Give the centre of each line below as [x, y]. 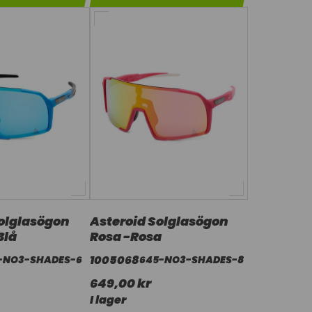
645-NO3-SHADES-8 [191, 259]
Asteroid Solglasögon [159, 221]
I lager [108, 299]
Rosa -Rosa [125, 236]
